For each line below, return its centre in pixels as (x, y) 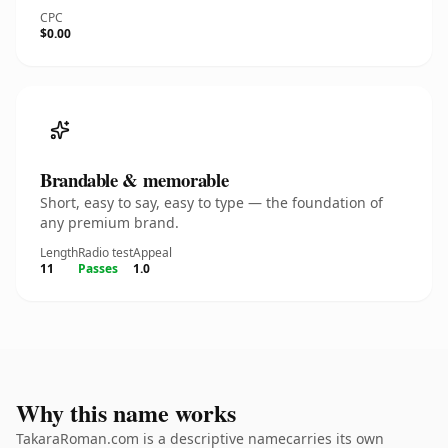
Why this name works (126, 412)
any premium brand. (109, 222)
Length (59, 252)
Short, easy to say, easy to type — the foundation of (211, 202)
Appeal (152, 252)
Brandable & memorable (134, 179)
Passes (98, 268)
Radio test (105, 252)
